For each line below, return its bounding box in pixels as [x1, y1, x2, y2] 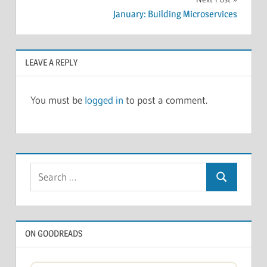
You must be [30, 94, 85, 107]
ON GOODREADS [24, 228, 82, 240]
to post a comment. [123, 94, 207, 107]
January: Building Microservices [113, 8, 237, 20]
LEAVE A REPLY [24, 57, 77, 69]
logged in [84, 94, 123, 107]
